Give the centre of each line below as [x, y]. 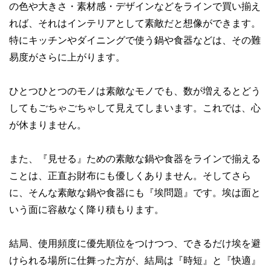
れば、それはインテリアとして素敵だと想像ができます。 [135, 23]
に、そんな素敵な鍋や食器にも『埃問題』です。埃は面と [135, 193]
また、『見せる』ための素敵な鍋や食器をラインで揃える [135, 159]
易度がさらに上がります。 [67, 57]
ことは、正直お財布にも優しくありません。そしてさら [130, 176]
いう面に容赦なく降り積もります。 [87, 210]
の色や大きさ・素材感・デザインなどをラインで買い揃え [135, 6]
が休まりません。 [48, 125]
